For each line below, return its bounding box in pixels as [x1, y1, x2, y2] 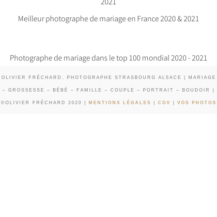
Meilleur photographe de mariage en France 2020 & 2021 [18, 13, 199, 23]
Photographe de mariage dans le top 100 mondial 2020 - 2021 [10, 52, 207, 62]
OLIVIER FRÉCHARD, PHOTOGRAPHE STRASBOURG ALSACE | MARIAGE [1, 75, 216, 80]
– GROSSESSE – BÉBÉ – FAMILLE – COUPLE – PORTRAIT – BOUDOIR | [2, 87, 215, 93]
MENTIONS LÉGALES [88, 100, 151, 105]
